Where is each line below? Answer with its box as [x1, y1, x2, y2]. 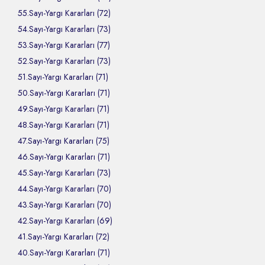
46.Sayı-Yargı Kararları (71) [18, 151, 110, 163]
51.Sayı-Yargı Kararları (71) [18, 71, 108, 83]
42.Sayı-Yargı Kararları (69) [18, 215, 112, 227]
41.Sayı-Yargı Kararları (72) [18, 231, 109, 243]
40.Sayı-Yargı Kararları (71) [18, 247, 110, 259]
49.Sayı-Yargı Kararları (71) [18, 103, 109, 115]
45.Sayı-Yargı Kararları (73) [18, 167, 111, 179]
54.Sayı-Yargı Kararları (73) [18, 23, 111, 35]
